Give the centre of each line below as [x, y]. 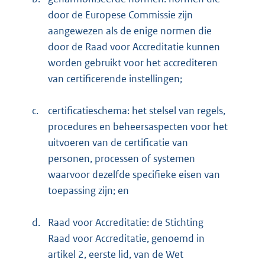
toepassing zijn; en [88, 191]
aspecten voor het [188, 127]
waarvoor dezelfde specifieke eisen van [134, 175]
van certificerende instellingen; [115, 79]
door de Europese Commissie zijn [120, 15]
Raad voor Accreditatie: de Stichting [126, 223]
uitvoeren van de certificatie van [118, 143]
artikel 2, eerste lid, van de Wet [116, 255]
